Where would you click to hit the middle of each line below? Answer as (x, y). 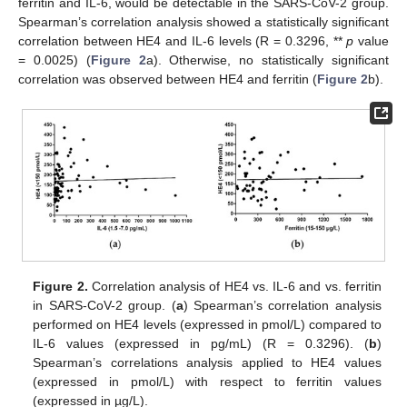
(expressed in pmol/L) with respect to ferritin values (207, 382)
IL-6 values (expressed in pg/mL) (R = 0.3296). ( (201, 344)
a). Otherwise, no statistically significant (268, 60)
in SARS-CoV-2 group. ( (104, 306)
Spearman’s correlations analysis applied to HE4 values (207, 363)
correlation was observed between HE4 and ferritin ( (168, 79)
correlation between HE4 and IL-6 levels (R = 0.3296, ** (183, 40)
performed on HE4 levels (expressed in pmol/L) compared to (207, 325)
